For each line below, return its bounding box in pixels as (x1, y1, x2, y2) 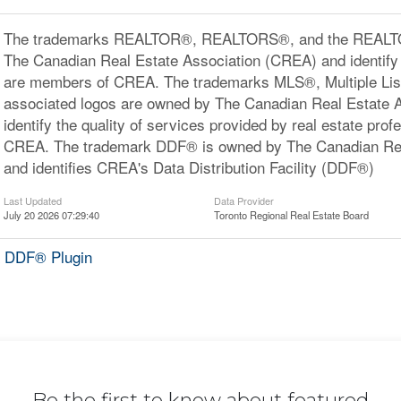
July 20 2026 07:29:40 (3, 208, 99, 222)
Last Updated (3, 193, 62, 208)
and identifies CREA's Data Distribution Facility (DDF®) (3, 156, 374, 178)
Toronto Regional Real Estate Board (214, 208, 369, 222)
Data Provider (214, 193, 274, 208)
